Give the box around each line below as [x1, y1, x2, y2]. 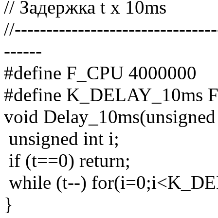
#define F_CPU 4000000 [4, 62, 197, 84]
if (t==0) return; [4, 150, 130, 171]
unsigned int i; [4, 128, 119, 149]
